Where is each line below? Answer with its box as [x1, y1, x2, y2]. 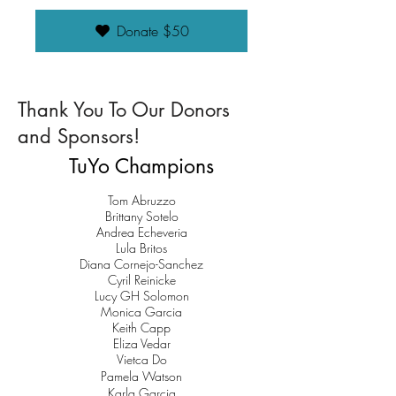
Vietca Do [116, 350, 167, 368]
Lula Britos [116, 239, 167, 256]
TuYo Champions [69, 152, 214, 179]
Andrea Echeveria [95, 223, 187, 240]
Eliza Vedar [112, 334, 171, 352]
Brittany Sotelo [104, 207, 179, 225]
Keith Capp [112, 318, 171, 336]
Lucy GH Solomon [94, 286, 189, 304]
